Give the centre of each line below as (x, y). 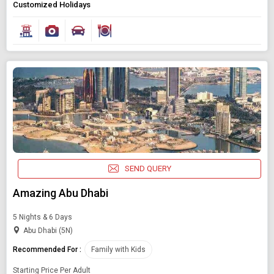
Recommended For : (47, 249)
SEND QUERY (148, 169)
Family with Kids (118, 249)
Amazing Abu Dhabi (61, 193)
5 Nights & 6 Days (43, 217)
